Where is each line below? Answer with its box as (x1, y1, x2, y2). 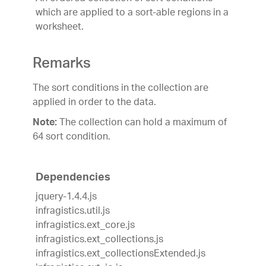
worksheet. (36, 17, 84, 37)
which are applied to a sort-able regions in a (36, 3, 229, 23)
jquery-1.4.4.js (36, 187, 97, 207)
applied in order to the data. (33, 93, 156, 113)
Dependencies (36, 167, 110, 189)
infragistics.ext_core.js (36, 216, 135, 236)
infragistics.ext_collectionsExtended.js (36, 244, 205, 264)
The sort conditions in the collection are (33, 78, 208, 99)
